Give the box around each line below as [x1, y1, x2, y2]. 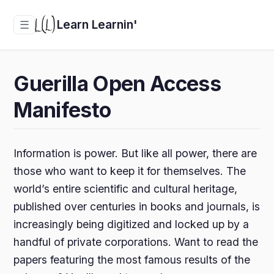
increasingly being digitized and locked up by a [13, 217, 250, 231]
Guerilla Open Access [13, 71, 221, 97]
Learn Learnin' [57, 17, 138, 32]
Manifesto [13, 97, 111, 123]
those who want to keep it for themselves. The [13, 164, 246, 177]
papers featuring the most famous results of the [13, 253, 251, 266]
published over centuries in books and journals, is [13, 199, 261, 213]
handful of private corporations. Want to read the [13, 235, 259, 248]
